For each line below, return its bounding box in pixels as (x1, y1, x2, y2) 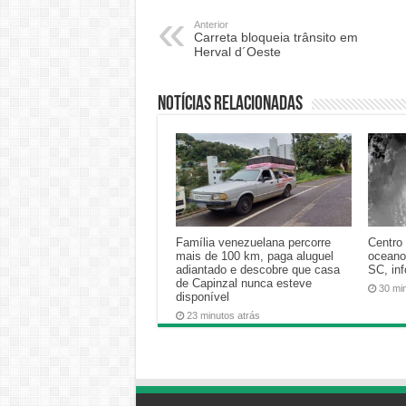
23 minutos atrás (186, 310, 260, 322)
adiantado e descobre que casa (175, 263, 340, 277)
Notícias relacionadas (157, 93, 303, 115)
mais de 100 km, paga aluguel (175, 249, 333, 264)
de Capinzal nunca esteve (175, 276, 312, 291)
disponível (175, 290, 229, 304)
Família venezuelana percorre (175, 236, 331, 250)
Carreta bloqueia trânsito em (193, 29, 358, 44)
